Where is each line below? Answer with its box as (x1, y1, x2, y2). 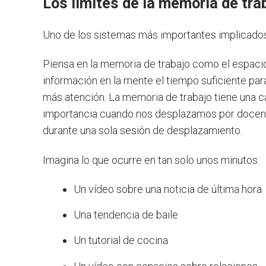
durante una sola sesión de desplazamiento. (43, 124, 242, 137)
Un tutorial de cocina (74, 234, 169, 247)
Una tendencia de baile (74, 208, 179, 221)
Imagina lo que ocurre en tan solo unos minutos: (43, 153, 259, 166)
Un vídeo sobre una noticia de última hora (74, 183, 262, 196)
